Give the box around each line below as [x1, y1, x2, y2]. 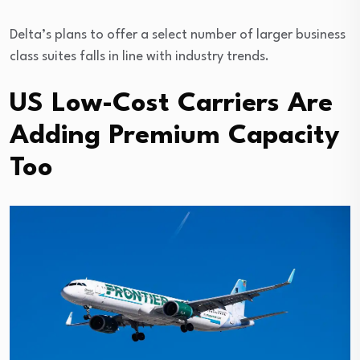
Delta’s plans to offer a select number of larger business [10, 27, 346, 42]
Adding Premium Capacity [10, 122, 340, 149]
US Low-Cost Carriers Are [10, 90, 333, 117]
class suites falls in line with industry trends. [10, 49, 269, 63]
